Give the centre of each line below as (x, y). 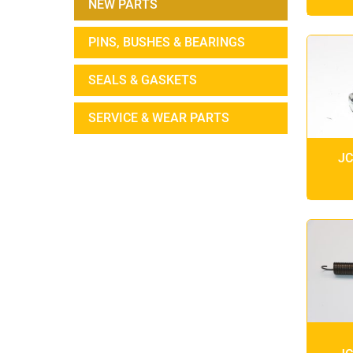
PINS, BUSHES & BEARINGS (167, 43)
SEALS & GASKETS (143, 80)
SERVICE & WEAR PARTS (159, 118)
